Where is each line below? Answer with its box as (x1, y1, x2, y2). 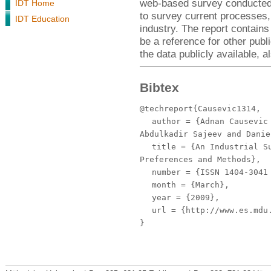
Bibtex (140, 80, 179, 95)
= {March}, (176, 180, 229, 189)
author (152, 117, 181, 126)
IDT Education (15, 14, 70, 24)
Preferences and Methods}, (140, 155, 261, 164)
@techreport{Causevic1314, (140, 104, 261, 113)
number (152, 168, 181, 177)
